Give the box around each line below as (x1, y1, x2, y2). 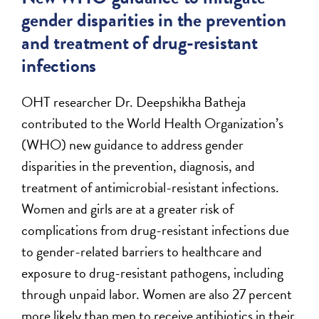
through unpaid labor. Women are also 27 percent (21, 283, 293, 305)
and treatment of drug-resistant (21, 28, 258, 57)
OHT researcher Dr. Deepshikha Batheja (21, 90, 246, 113)
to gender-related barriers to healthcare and (21, 240, 263, 262)
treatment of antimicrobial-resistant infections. (21, 176, 280, 198)
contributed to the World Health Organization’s (21, 112, 284, 134)
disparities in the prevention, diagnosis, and (21, 155, 256, 177)
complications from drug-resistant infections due (21, 219, 290, 241)
